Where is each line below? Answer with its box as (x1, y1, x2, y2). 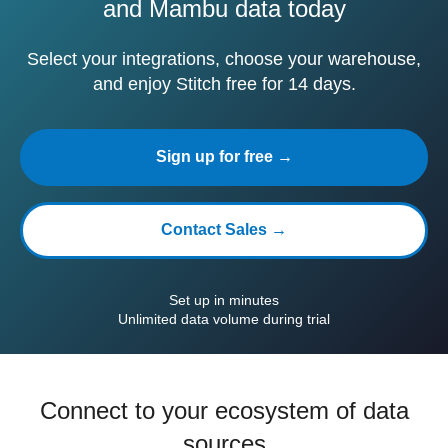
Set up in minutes (169, 292, 279, 308)
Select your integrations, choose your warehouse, (27, 49, 421, 69)
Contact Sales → (161, 221, 287, 238)
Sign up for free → (155, 148, 293, 165)
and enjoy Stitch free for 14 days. (92, 74, 356, 94)
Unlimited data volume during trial (118, 311, 330, 327)
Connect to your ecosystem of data (39, 397, 409, 424)
